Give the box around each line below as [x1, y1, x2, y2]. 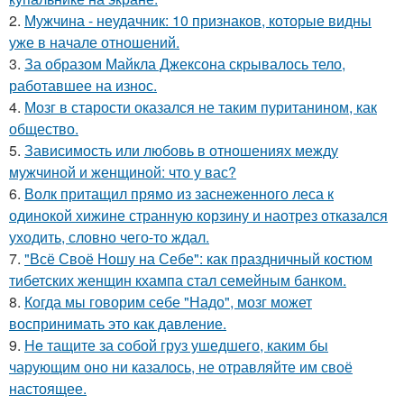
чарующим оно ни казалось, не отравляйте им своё [9, 356, 353, 378]
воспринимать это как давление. [9, 313, 226, 335]
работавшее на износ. [9, 75, 157, 96]
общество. [9, 118, 78, 140]
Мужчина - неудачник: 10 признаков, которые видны [24, 10, 372, 32]
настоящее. [9, 378, 87, 399]
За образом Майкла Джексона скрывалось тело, [24, 53, 345, 75]
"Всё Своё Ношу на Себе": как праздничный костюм [24, 248, 372, 270]
